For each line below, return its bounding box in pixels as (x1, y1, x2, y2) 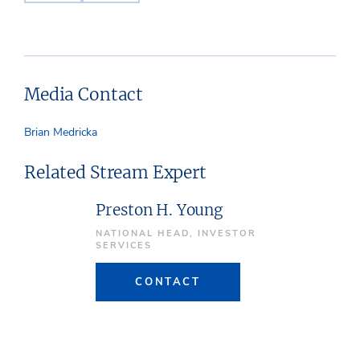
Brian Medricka (24, 125, 97, 141)
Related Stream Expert (24, 162, 207, 184)
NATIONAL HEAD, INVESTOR (96, 227, 257, 239)
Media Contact (24, 84, 144, 106)
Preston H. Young (96, 199, 223, 219)
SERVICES (96, 239, 153, 252)
